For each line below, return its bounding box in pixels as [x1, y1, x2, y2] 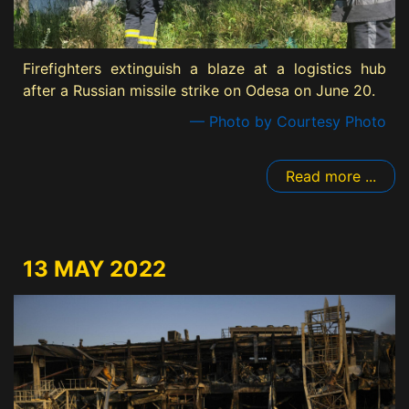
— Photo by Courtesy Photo [190, 111, 386, 131]
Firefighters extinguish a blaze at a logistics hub [23, 58, 386, 78]
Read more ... [286, 166, 376, 185]
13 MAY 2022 [23, 255, 166, 282]
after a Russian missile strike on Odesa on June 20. [23, 80, 375, 100]
